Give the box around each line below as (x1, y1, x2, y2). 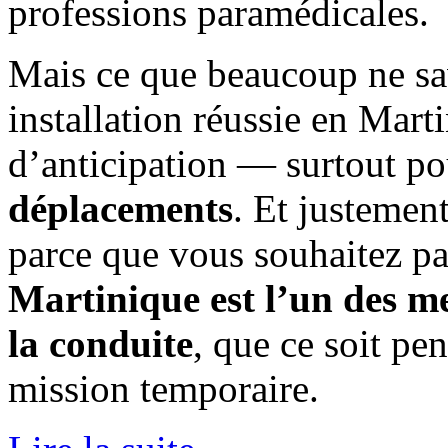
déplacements (8, 187, 233, 231)
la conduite (8, 322, 193, 366)
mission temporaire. (8, 367, 319, 411)
